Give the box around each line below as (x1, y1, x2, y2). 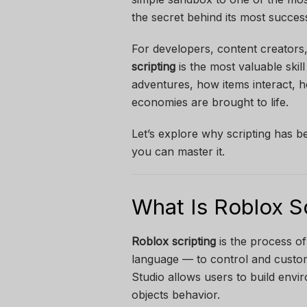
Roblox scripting (132, 234, 216, 248)
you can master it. (132, 145, 225, 158)
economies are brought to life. (132, 95, 288, 109)
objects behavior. (132, 287, 220, 302)
